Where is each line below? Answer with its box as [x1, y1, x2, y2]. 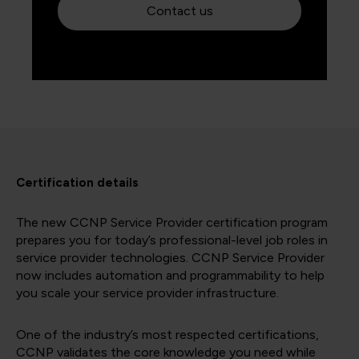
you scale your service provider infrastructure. [16, 285, 279, 301]
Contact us [146, 3, 213, 19]
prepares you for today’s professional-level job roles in [16, 232, 328, 248]
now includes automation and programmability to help [16, 268, 325, 284]
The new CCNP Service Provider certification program [16, 215, 328, 231]
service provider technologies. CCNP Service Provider [16, 250, 325, 266]
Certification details [16, 175, 139, 191]
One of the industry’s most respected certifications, [16, 327, 319, 343]
